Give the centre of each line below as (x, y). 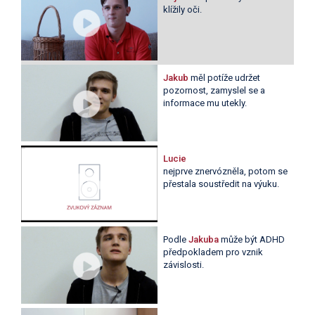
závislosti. (183, 265)
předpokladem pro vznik (213, 252)
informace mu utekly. (205, 103)
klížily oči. (182, 10)
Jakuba (204, 240)
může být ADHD (252, 240)
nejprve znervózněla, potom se (225, 172)
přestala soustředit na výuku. (221, 184)
